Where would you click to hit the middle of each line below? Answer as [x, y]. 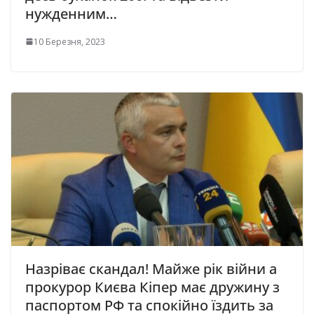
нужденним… [71, 13]
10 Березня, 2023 [69, 41]
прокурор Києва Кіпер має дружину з [152, 287]
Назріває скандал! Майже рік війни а [151, 268]
